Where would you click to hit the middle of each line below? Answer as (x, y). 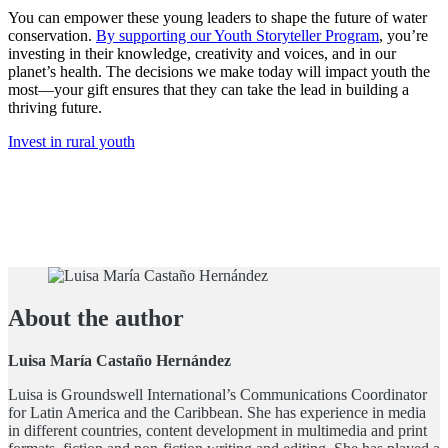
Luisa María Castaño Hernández (119, 360)
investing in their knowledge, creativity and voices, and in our (202, 53)
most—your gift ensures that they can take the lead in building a (208, 89)
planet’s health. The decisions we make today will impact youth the (219, 71)
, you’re (403, 35)
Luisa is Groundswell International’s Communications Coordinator (217, 394)
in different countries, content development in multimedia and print (217, 430)
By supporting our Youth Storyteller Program (237, 35)
